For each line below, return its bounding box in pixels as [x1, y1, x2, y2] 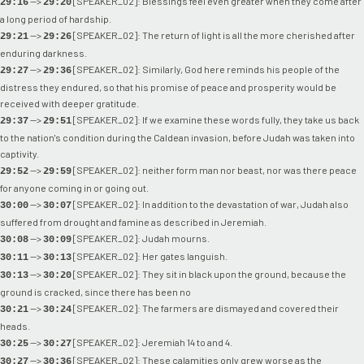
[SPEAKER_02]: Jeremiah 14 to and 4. [71, 336, 232, 348]
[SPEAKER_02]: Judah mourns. [71, 232, 210, 244]
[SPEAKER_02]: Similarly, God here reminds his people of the [71, 63, 340, 75]
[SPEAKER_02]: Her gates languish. [71, 249, 227, 262]
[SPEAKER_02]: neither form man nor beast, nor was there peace [71, 163, 357, 175]
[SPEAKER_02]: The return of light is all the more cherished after [71, 28, 355, 41]
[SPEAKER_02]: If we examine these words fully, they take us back [71, 113, 359, 125]
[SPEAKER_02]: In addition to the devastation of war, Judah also [71, 197, 349, 210]
